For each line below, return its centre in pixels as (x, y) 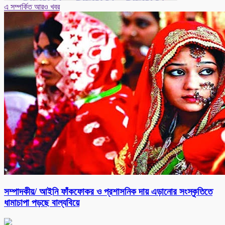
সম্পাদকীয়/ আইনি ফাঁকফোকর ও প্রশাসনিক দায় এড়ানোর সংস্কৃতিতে (108, 191)
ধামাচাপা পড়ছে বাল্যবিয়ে (42, 202)
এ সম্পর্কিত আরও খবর (32, 7)
